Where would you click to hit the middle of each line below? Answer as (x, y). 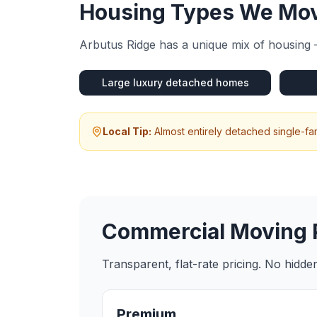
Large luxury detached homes (175, 82)
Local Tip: (127, 131)
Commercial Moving (204, 231)
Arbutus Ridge (117, 45)
